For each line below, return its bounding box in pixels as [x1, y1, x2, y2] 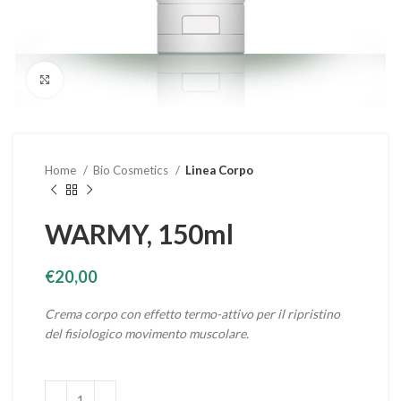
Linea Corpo [185, 163, 253, 177]
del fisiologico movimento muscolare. [45, 326, 249, 341]
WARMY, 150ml [45, 218, 234, 250]
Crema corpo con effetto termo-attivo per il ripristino [45, 306, 340, 321]
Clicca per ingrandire [63, 73, 182, 87]
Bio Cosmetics [93, 163, 171, 177]
